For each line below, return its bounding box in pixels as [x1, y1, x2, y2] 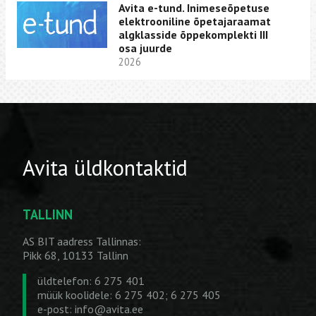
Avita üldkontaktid [23, 153, 188, 181]
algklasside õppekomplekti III [119, 27, 268, 42]
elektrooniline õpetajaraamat [119, 13, 271, 28]
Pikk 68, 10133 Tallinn [23, 248, 128, 263]
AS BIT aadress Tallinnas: [23, 234, 141, 249]
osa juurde [119, 40, 172, 55]
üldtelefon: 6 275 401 [37, 274, 145, 288]
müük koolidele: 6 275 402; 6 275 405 [37, 288, 221, 303]
